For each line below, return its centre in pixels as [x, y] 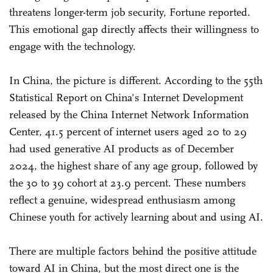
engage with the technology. [73, 46]
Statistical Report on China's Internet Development [126, 97]
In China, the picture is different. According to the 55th [136, 80]
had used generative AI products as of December [122, 148]
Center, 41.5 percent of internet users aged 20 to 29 [128, 131]
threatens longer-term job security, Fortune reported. [130, 12]
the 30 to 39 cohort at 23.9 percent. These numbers [128, 183]
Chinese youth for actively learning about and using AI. [136, 217]
